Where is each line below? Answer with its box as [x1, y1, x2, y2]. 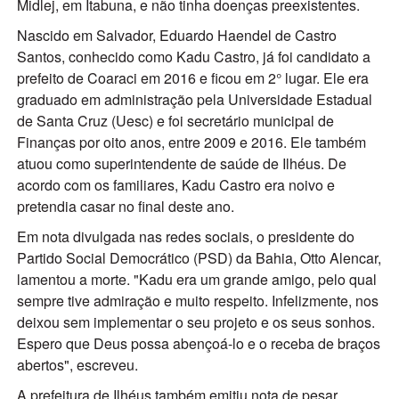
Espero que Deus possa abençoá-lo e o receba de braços [16, 332, 380, 354]
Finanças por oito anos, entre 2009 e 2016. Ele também [16, 131, 366, 152]
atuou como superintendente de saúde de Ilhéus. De [16, 152, 346, 174]
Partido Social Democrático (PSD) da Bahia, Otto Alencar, [16, 247, 381, 268]
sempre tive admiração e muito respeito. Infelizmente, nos [16, 289, 379, 311]
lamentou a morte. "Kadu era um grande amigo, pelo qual [16, 268, 377, 289]
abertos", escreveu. [16, 354, 142, 375]
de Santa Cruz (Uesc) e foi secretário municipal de [16, 110, 334, 131]
